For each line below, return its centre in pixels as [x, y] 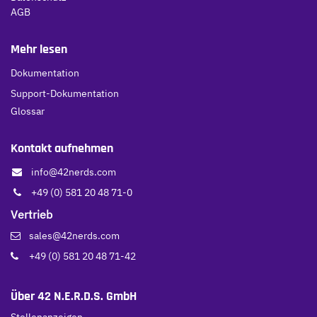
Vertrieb [31, 214]
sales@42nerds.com [70, 236]
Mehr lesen [39, 50]
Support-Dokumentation [65, 93]
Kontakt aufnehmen [62, 149]
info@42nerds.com [74, 172]
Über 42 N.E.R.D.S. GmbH [74, 296]
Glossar [28, 111]
